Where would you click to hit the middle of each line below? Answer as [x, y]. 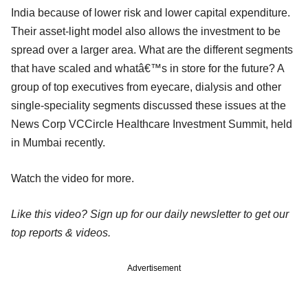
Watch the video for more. [73, 179]
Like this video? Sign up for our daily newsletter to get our [150, 214]
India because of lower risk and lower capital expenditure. [151, 13]
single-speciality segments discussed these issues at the [148, 106]
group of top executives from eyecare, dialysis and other [146, 87]
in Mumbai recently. [58, 143]
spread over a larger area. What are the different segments [152, 50]
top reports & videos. [61, 233]
